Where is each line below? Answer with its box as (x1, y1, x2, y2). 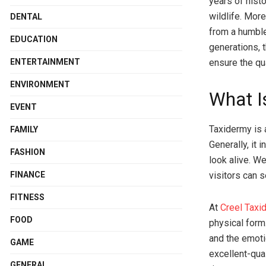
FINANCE (10, 170, 45, 179)
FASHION (10, 147, 45, 157)
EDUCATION (10, 34, 58, 44)
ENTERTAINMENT (10, 57, 80, 66)
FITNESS (10, 192, 45, 202)
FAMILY (10, 125, 38, 134)
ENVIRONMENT (10, 80, 70, 89)
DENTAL (10, 12, 42, 21)
